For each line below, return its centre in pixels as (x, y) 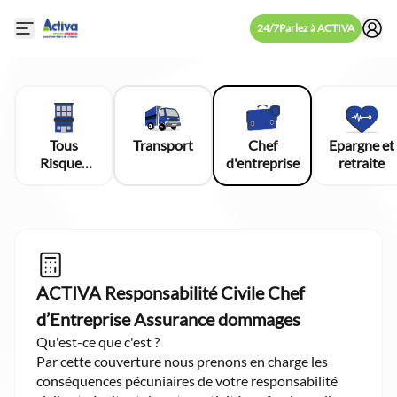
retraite (362, 163)
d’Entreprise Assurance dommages (168, 319)
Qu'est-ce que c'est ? (98, 342)
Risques (64, 163)
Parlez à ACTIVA (317, 28)
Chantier (64, 180)
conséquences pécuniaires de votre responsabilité (187, 381)
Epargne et (362, 145)
